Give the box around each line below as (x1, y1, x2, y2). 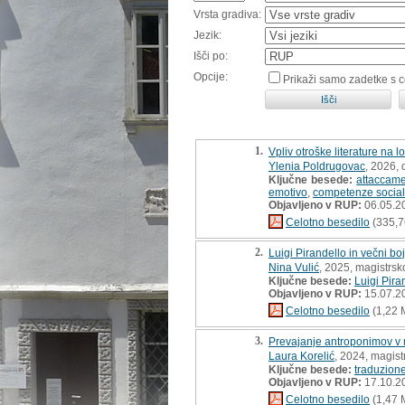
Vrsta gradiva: (193, 7, 261, 21)
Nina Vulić (268, 260, 319, 274)
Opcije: (193, 70, 228, 83)
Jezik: (193, 28, 221, 42)
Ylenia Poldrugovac (268, 159, 365, 173)
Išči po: (193, 49, 228, 62)
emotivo (268, 185, 307, 199)
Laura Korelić (268, 349, 334, 363)
